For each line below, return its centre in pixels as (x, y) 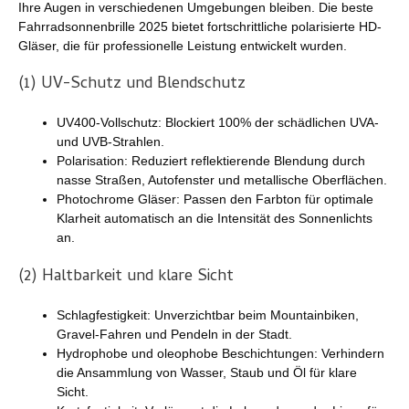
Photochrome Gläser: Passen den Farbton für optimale (215, 199)
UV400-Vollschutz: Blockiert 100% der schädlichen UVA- (218, 123)
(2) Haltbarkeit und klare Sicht (126, 278)
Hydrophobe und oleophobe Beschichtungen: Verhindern (220, 354)
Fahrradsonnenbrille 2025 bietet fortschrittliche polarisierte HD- (200, 27)
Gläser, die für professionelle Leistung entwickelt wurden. (183, 46)
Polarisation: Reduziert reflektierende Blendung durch (211, 161)
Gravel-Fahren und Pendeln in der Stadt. (174, 335)
